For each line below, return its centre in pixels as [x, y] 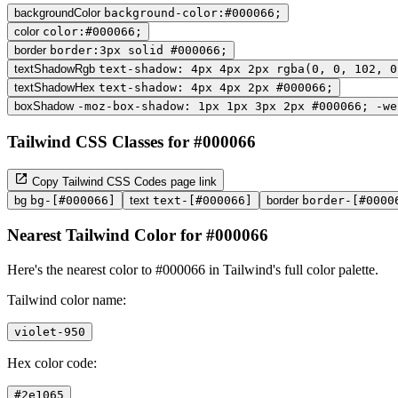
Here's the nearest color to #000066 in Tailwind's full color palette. [193, 269]
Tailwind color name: [67, 299]
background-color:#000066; [193, 13]
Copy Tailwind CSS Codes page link [123, 181]
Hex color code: [52, 362]
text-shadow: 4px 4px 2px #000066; [216, 88]
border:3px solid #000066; [139, 51]
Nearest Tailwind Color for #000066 [138, 235]
